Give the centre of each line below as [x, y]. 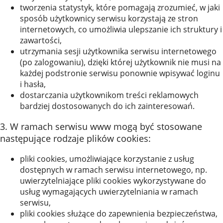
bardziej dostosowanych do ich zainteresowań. [108, 106]
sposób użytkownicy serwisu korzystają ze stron [109, 18]
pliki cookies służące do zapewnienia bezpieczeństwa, [119, 214]
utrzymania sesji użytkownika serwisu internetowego [118, 51]
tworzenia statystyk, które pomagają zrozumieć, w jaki [120, 7]
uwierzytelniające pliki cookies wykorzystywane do [113, 181]
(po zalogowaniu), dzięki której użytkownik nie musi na [120, 62]
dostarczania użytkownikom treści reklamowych [109, 95]
